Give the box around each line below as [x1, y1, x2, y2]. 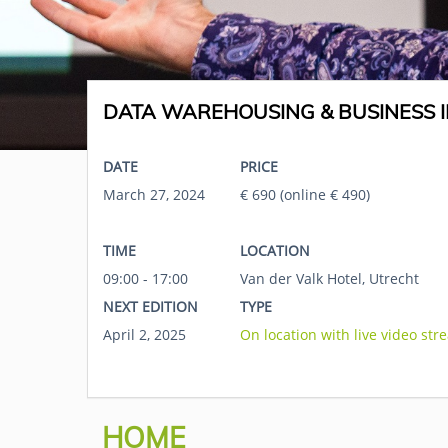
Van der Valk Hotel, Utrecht [240, 269, 419, 288]
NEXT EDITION [103, 297, 198, 316]
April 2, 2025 [103, 325, 186, 344]
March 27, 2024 [103, 185, 205, 204]
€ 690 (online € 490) [240, 185, 370, 204]
